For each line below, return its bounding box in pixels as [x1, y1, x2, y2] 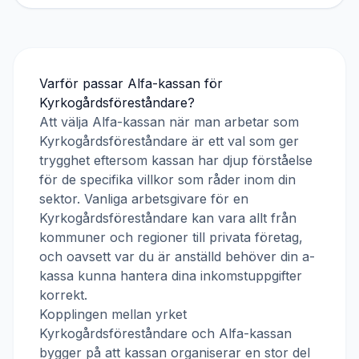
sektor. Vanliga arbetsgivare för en [39, 191, 248, 207]
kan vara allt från [188, 210, 296, 226]
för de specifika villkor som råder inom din [39, 171, 296, 188]
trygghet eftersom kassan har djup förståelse [39, 152, 313, 168]
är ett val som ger [188, 133, 299, 149]
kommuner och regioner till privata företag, [39, 229, 303, 245]
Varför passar [39, 75, 127, 91]
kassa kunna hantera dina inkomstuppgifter [39, 268, 302, 284]
